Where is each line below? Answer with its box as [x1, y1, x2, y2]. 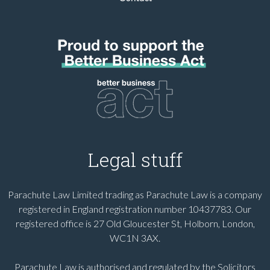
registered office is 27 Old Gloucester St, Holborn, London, [15, 218, 255, 229]
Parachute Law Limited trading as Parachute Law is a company [8, 189, 262, 200]
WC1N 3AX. [110, 232, 160, 243]
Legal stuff [87, 146, 183, 172]
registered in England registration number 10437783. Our [19, 203, 251, 215]
